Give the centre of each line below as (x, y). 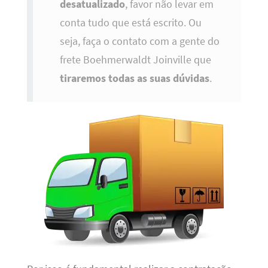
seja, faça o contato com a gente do (139, 42)
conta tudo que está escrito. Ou (130, 23)
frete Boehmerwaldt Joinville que (135, 60)
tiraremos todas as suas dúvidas (134, 79)
